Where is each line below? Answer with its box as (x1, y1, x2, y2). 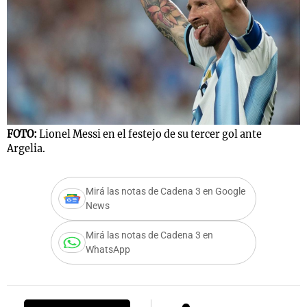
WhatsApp (86, 244, 130, 256)
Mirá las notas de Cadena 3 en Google (86, 186, 245, 198)
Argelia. (7, 143, 45, 156)
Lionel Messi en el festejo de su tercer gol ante (39, 128, 262, 141)
